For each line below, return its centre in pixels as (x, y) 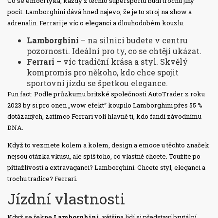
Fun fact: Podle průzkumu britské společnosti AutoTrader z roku (106, 94)
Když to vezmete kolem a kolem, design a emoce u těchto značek (108, 145)
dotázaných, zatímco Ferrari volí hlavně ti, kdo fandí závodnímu (104, 117)
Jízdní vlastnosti (66, 199)
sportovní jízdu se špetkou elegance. (97, 83)
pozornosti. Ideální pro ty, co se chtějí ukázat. (114, 51)
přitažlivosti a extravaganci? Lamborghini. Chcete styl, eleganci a (106, 168)
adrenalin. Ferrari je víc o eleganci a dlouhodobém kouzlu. (96, 23)
